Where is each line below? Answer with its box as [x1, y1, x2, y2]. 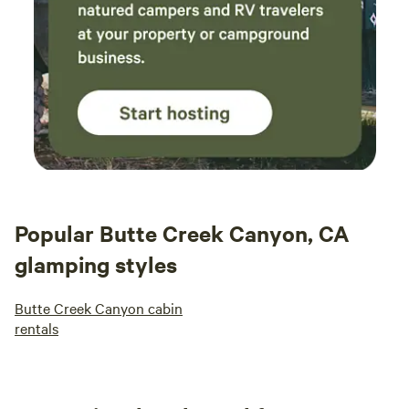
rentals [15, 318, 58, 338]
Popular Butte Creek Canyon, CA [15, 218, 350, 247]
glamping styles [15, 249, 177, 278]
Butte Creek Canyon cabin [15, 298, 183, 318]
